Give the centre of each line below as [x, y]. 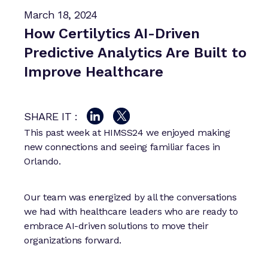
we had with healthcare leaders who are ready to [131, 211]
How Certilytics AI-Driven [112, 33]
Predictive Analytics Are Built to [135, 52]
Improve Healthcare [94, 71]
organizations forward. [73, 240]
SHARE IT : [51, 116]
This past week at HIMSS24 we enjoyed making [127, 132]
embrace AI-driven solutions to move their [116, 226]
